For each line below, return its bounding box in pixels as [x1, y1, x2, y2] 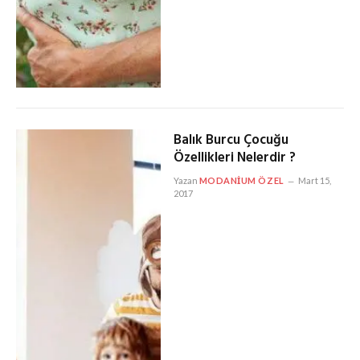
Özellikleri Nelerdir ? [173, 146, 296, 169]
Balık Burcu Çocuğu [173, 129, 288, 151]
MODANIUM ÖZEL [198, 174, 284, 186]
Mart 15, [297, 174, 331, 186]
